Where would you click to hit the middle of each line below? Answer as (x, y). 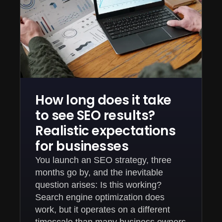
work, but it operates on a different (103, 209)
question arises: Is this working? (98, 185)
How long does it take (103, 100)
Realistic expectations (105, 131)
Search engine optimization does (100, 197)
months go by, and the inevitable (99, 172)
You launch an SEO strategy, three (103, 160)
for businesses (82, 146)
